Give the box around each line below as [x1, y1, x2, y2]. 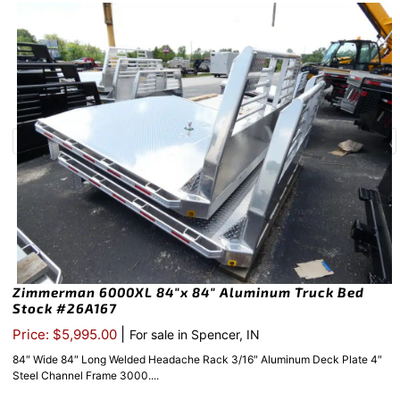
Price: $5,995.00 [12, 325, 121, 343]
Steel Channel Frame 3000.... [12, 368, 159, 382]
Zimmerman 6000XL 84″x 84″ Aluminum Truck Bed [12, 283, 364, 300]
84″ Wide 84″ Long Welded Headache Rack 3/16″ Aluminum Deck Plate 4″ [12, 352, 382, 366]
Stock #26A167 [12, 299, 117, 316]
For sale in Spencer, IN [129, 326, 260, 342]
